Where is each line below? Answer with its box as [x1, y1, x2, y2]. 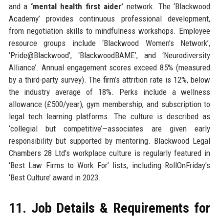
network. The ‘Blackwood [123, 1, 211, 11]
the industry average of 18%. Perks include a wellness [8, 87, 211, 97]
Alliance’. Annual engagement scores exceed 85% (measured [8, 62, 211, 72]
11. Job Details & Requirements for [8, 199, 211, 216]
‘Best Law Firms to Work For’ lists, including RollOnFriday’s [8, 160, 211, 170]
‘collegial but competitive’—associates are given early [8, 123, 211, 133]
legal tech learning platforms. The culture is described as [8, 111, 211, 121]
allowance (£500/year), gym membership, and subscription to [8, 99, 211, 109]
